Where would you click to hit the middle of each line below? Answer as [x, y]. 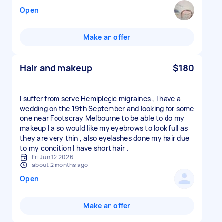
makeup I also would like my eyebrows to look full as [104, 128]
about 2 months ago [60, 165]
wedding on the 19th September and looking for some [107, 108]
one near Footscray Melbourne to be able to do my [102, 118]
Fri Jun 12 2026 [53, 157]
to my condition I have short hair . [74, 148]
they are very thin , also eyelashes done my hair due [105, 138]
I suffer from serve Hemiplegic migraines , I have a [100, 98]
